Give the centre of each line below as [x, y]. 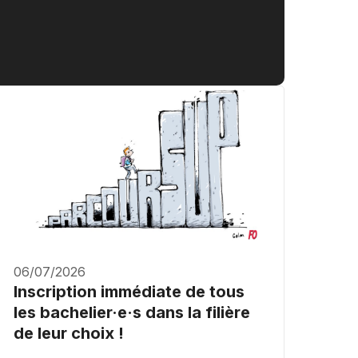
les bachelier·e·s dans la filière [132, 313]
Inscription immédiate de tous [129, 292]
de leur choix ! [69, 334]
